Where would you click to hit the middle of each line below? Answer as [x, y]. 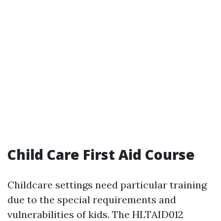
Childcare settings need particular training [107, 185]
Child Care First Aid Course [101, 155]
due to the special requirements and [92, 200]
